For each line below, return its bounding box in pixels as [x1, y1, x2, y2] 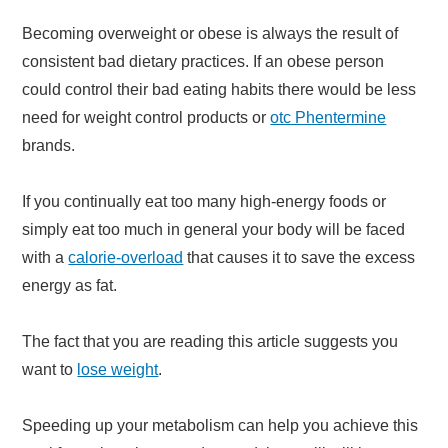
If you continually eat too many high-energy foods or [22, 192, 387, 210]
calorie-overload [68, 248, 184, 266]
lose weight [77, 360, 159, 378]
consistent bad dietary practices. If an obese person [22, 52, 385, 70]
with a [22, 248, 69, 266]
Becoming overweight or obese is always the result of [22, 24, 399, 42]
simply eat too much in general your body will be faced [22, 220, 406, 238]
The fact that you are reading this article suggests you [22, 332, 399, 350]
